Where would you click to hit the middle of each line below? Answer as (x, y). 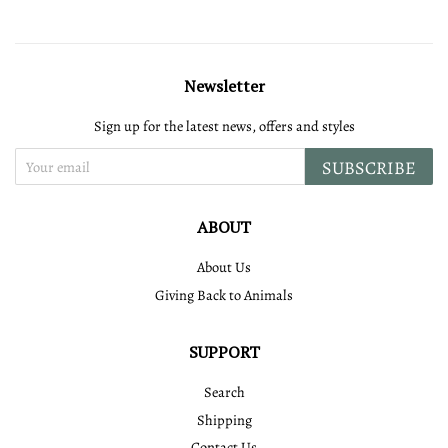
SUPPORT (224, 352)
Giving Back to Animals (224, 294)
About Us (224, 267)
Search (224, 392)
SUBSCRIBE (369, 168)
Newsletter (224, 86)
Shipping (224, 419)
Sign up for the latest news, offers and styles (224, 126)
